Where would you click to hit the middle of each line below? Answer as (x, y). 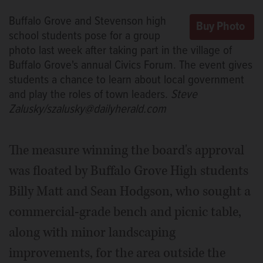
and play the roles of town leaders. (90, 95)
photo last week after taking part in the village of (120, 50)
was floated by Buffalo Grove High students (129, 171)
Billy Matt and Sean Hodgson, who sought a (130, 191)
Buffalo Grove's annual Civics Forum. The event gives (131, 65)
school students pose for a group (85, 36)
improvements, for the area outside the (117, 253)
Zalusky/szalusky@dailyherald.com (87, 109)
